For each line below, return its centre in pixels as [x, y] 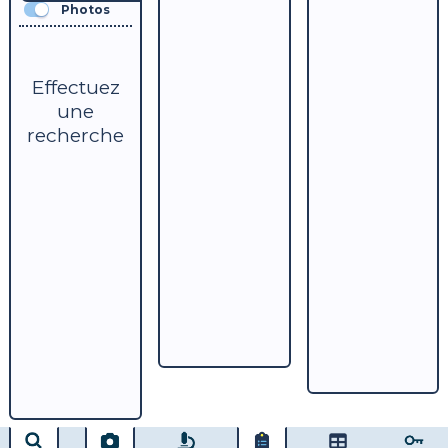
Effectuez [75, 87]
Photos [85, 9]
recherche [75, 135]
